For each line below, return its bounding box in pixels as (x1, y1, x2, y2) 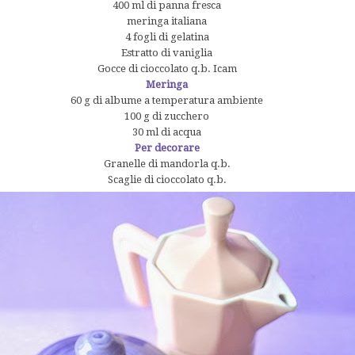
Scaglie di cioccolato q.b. (107, 173, 227, 185)
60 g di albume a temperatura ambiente (71, 94, 264, 106)
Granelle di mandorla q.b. (103, 157, 231, 170)
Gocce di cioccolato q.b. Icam (97, 62, 237, 74)
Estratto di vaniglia (121, 46, 213, 59)
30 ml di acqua (132, 125, 202, 138)
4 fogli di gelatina (124, 30, 209, 43)
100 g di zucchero (124, 109, 210, 122)
